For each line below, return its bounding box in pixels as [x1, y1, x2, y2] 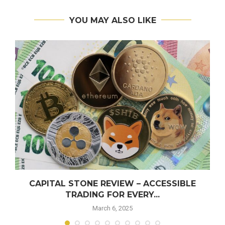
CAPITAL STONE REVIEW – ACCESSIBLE [29, 179, 196, 189]
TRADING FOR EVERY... [65, 190, 160, 200]
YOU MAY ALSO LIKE [69, 15, 156, 25]
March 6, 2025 [92, 204, 133, 212]
